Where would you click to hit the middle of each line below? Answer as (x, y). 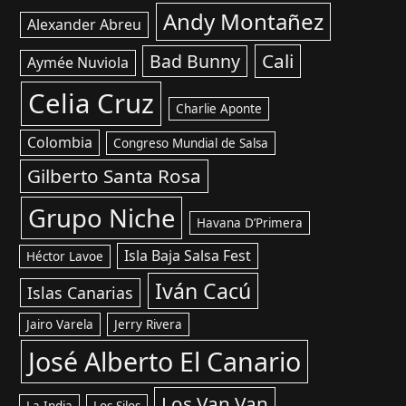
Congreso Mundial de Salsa (190, 143)
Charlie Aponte (219, 109)
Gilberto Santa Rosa (115, 176)
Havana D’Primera (249, 223)
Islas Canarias (80, 293)
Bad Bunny (195, 61)
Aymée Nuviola (77, 63)
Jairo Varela (60, 324)
